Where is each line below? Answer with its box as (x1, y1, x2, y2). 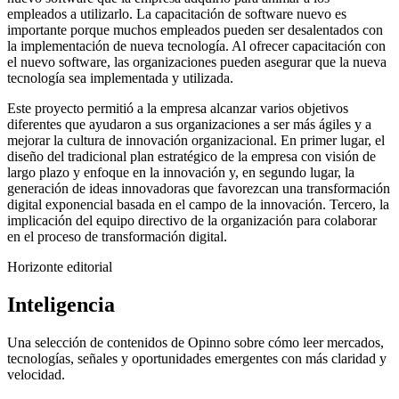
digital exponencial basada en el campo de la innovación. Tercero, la (7, 196, 389, 212)
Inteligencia (7, 292, 115, 316)
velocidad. (7, 366, 65, 382)
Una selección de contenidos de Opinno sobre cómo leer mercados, (7, 334, 384, 350)
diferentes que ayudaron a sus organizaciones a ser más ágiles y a (7, 116, 371, 132)
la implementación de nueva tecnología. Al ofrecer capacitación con (7, 37, 386, 53)
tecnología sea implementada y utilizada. (7, 69, 233, 85)
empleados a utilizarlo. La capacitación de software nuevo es (7, 5, 346, 21)
